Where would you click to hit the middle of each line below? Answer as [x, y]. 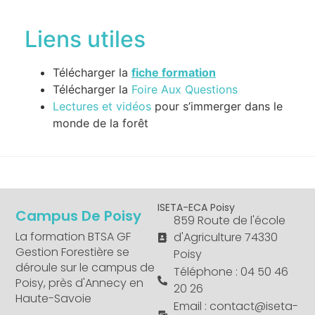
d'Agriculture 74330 [225, 238]
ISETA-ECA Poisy [196, 208]
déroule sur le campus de [85, 268]
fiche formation [174, 73]
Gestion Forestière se [73, 252]
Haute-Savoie [54, 299]
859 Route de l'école [229, 221]
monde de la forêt [101, 123]
